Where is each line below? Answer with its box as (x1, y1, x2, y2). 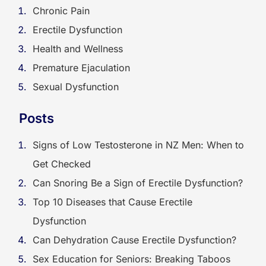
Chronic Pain (33, 5, 90, 17)
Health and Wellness (33, 43, 123, 55)
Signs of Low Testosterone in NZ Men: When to (33, 139, 244, 151)
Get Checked (33, 158, 91, 170)
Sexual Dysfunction (33, 81, 119, 93)
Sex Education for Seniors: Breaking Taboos (33, 253, 230, 265)
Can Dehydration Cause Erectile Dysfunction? (33, 234, 236, 246)
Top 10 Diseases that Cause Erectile (33, 196, 192, 208)
